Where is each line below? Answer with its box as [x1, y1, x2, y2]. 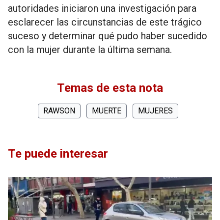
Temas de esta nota [57, 81, 163, 95]
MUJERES [138, 106, 173, 115]
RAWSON [43, 106, 75, 115]
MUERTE [92, 106, 121, 115]
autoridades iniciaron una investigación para [8, 2, 196, 14]
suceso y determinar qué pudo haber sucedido [8, 30, 207, 42]
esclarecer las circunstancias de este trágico [8, 16, 202, 28]
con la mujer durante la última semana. [8, 44, 172, 55]
